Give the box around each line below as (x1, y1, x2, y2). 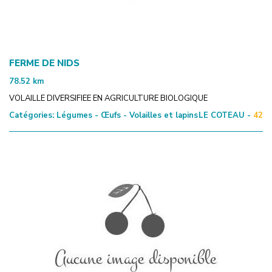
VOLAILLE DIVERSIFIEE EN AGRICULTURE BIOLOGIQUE (9, 92, 208, 104)
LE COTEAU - (199, 109, 251, 121)
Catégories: (9, 109, 54, 121)
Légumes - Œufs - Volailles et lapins (54, 109, 198, 121)
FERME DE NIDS (9, 56, 80, 69)
